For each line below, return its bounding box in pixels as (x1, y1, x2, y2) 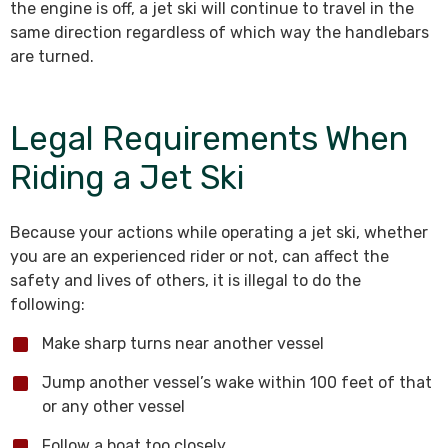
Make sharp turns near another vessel (42, 334, 324, 353)
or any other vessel (42, 397, 185, 416)
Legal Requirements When (10, 119, 408, 158)
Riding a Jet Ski (10, 158, 244, 197)
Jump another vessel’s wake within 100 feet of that (42, 373, 432, 392)
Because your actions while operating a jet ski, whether (10, 223, 428, 242)
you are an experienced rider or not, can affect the (10, 247, 389, 266)
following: (10, 295, 85, 314)
